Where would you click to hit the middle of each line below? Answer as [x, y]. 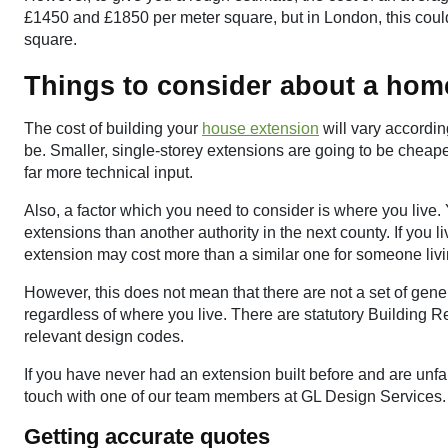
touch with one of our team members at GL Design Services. [235, 397]
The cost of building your [113, 129]
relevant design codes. [104, 337]
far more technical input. [108, 173]
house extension [260, 129]
